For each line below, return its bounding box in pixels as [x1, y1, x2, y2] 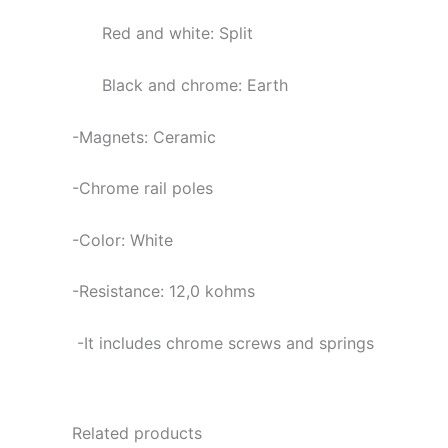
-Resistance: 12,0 [72, 281, 200, 302]
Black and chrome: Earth [102, 74, 288, 95]
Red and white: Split [102, 23, 253, 44]
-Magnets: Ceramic [72, 126, 216, 147]
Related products [72, 422, 202, 443]
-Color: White [72, 229, 173, 250]
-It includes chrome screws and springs [72, 332, 374, 353]
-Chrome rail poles [72, 178, 213, 199]
